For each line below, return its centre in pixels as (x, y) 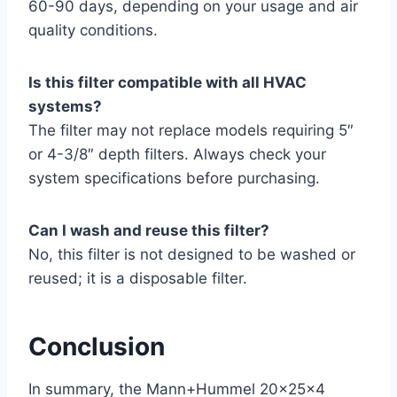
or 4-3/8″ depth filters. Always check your (177, 155)
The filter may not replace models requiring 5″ (191, 131)
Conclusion (97, 347)
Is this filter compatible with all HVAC (167, 83)
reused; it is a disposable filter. (138, 279)
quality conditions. (93, 31)
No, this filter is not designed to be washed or (192, 255)
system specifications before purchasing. (174, 179)
